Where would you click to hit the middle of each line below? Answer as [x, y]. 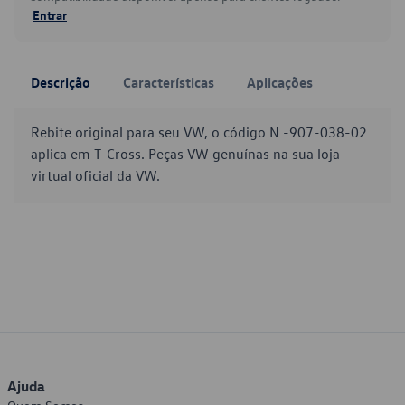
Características [169, 82]
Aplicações [280, 82]
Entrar [50, 14]
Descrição [61, 82]
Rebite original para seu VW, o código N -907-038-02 [199, 132]
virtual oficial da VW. [95, 175]
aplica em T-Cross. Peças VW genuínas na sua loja [185, 154]
